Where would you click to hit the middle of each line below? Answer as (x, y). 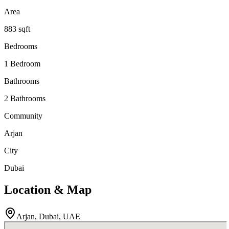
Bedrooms (21, 47)
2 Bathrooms (25, 99)
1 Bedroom (22, 64)
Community (23, 116)
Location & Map (48, 190)
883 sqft (17, 29)
